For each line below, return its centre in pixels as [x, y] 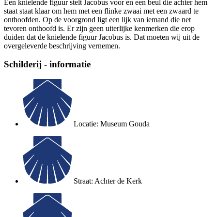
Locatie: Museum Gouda [112, 124]
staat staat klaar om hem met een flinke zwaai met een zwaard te [101, 11]
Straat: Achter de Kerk [108, 181]
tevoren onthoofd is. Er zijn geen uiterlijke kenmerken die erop [99, 28]
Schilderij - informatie [47, 64]
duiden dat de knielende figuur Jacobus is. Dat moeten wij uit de [102, 37]
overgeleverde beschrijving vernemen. [62, 46]
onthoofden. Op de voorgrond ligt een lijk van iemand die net [97, 19]
